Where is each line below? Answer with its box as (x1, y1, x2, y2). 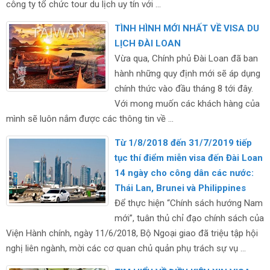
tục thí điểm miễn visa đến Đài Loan (115, 152, 263, 163)
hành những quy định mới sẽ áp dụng (115, 68, 260, 79)
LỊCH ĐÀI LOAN (115, 38, 181, 49)
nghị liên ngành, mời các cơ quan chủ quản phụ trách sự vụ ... (6, 243, 246, 254)
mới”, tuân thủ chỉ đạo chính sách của (115, 213, 264, 224)
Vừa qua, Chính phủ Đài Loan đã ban (115, 53, 258, 64)
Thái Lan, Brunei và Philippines (115, 183, 246, 193)
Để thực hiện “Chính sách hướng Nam (115, 198, 263, 209)
